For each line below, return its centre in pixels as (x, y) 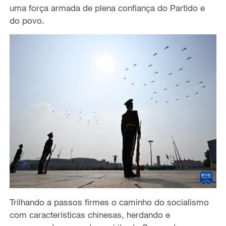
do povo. (27, 21)
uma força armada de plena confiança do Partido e (107, 8)
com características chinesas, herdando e (90, 215)
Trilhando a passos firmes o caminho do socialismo (109, 202)
